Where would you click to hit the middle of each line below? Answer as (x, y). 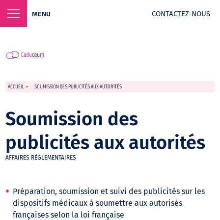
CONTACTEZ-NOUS (181, 14)
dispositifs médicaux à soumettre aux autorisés (98, 203)
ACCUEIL (16, 87)
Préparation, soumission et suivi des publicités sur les (109, 191)
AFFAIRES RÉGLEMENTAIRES (41, 158)
